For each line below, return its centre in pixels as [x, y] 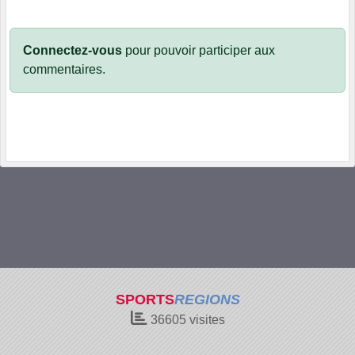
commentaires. [64, 69]
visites [205, 320]
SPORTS [145, 300]
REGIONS [207, 300]
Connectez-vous [73, 50]
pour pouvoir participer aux [198, 50]
